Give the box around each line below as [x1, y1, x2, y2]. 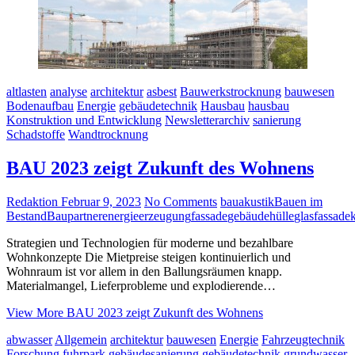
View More [6, 306, 63, 320]
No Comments [144, 195, 217, 209]
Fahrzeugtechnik [261, 333, 345, 347]
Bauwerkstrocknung [180, 85, 281, 99]
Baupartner [47, 209, 102, 223]
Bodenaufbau [6, 99, 74, 113]
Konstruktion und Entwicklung [6, 113, 162, 128]
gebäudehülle [227, 209, 294, 223]
